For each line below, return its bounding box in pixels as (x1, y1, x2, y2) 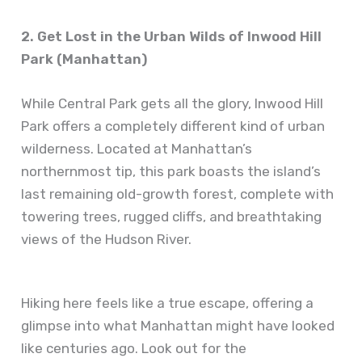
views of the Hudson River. (21, 231, 192, 248)
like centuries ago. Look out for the (21, 340, 247, 357)
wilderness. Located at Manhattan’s (21, 141, 253, 158)
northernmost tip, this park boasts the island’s (21, 163, 322, 180)
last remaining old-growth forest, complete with (21, 186, 335, 203)
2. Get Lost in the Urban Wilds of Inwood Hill (21, 28, 322, 45)
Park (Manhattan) (21, 51, 148, 68)
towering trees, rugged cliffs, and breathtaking (21, 208, 322, 225)
